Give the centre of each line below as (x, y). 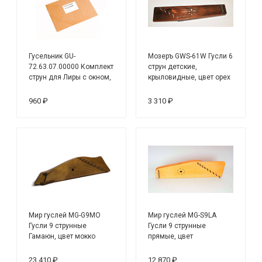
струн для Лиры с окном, (70, 77)
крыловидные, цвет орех (189, 77)
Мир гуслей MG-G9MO (65, 216)
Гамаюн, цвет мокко (62, 237)
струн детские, (173, 67)
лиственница (170, 247)
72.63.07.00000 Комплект (71, 67)
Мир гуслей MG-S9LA (182, 216)
